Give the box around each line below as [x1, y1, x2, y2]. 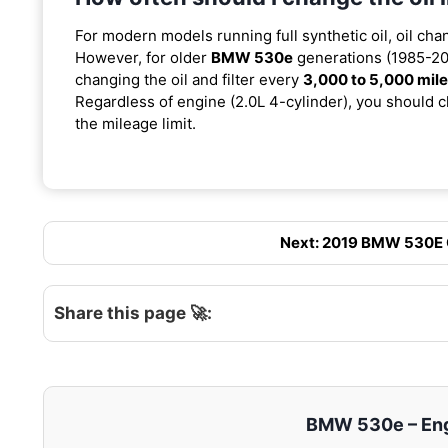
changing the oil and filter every [75, 69, 303, 89]
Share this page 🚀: [54, 302, 212, 323]
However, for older [75, 47, 211, 67]
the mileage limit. [75, 113, 196, 133]
